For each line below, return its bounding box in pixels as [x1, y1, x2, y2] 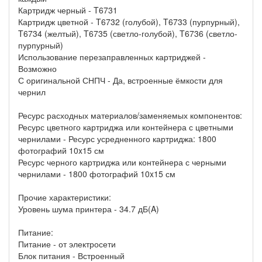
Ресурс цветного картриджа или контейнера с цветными [18, 121, 233, 133]
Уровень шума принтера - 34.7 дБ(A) [18, 203, 159, 215]
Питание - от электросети [18, 238, 116, 250]
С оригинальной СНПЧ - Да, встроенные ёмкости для [18, 74, 223, 87]
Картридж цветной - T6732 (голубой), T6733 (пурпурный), [18, 16, 240, 28]
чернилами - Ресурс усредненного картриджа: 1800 [18, 133, 216, 145]
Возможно [18, 63, 57, 75]
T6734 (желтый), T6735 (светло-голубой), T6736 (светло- [18, 27, 237, 40]
